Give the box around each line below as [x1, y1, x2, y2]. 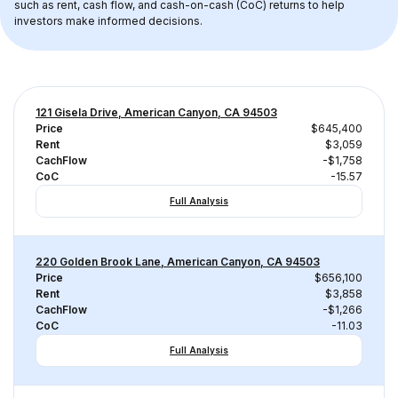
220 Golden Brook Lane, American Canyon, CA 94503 [36, 255, 320, 268]
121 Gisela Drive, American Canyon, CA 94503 [36, 106, 277, 119]
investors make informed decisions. [14, 14, 203, 28]
